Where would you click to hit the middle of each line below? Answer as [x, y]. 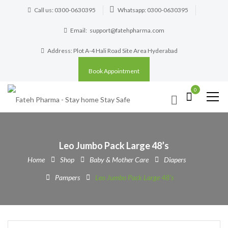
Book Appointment [114, 71]
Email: [79, 30]
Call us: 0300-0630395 [65, 10]
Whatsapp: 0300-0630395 [153, 10]
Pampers [67, 177]
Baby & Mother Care [119, 159]
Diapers [175, 159]
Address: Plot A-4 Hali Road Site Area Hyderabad [112, 51]
